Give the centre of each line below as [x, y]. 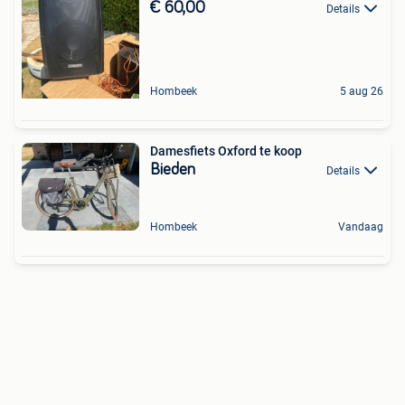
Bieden [173, 170]
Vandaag [361, 227]
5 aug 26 [362, 91]
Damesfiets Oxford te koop [226, 151]
